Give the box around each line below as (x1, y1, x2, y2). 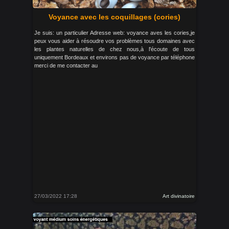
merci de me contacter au (34, 62, 98, 68)
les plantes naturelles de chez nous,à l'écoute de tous (34, 46, 195, 52)
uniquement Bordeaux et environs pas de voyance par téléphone (34, 54, 195, 60)
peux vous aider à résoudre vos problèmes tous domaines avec (34, 38, 195, 44)
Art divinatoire (163, 193, 195, 199)
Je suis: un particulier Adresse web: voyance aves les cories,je (34, 30, 195, 36)
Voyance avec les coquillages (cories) (49, 13, 180, 21)
